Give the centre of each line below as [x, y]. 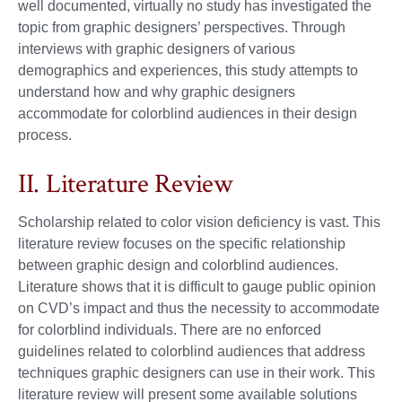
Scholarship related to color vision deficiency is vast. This [199, 222]
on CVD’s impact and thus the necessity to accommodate [199, 308]
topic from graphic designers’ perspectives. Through [182, 28]
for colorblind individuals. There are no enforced [170, 330]
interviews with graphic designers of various [157, 49]
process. [45, 135]
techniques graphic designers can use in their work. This [197, 373]
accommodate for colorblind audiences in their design [188, 114]
